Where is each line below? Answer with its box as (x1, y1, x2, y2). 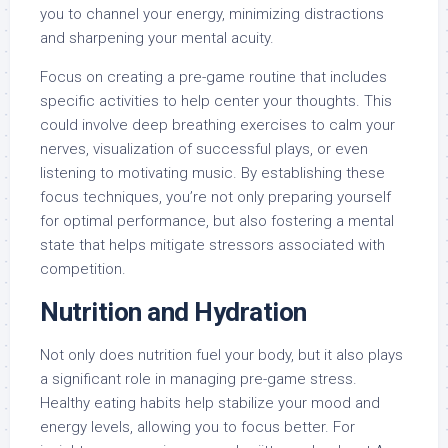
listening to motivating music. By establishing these (40, 164, 385, 182)
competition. (40, 260, 126, 278)
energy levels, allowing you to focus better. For (40, 418, 355, 436)
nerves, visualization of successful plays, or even (40, 140, 368, 158)
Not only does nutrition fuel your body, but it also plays (40, 346, 403, 364)
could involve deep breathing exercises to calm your (40, 116, 395, 134)
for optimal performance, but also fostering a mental (40, 212, 394, 230)
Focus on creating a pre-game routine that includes (40, 68, 387, 86)
